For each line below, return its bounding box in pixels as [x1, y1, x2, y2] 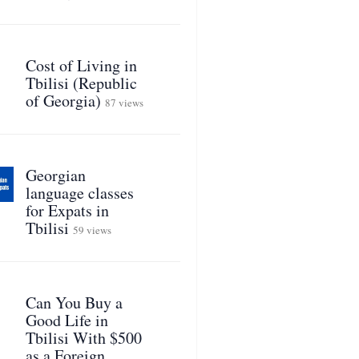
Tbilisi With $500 [25, 327, 142, 349]
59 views [72, 223, 111, 237]
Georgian [25, 164, 86, 186]
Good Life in [25, 309, 108, 331]
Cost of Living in [25, 54, 137, 76]
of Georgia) [25, 90, 101, 111]
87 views [104, 95, 143, 110]
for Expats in [25, 200, 109, 221]
